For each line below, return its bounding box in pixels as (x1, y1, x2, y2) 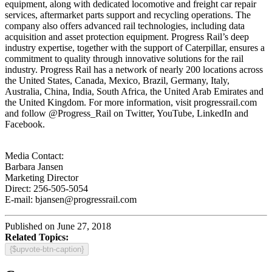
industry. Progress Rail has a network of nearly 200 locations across (5, 64, 263, 75)
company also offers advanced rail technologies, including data (5, 20, 245, 31)
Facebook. (5, 118, 45, 129)
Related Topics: (5, 231, 69, 242)
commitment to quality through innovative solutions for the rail (5, 53, 243, 64)
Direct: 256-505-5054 (5, 183, 88, 194)
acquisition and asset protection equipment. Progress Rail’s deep (5, 31, 249, 42)
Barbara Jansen (5, 161, 63, 172)
